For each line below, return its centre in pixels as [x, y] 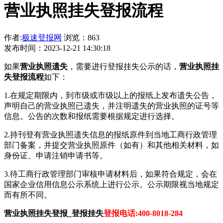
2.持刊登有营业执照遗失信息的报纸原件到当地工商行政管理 [111, 134]
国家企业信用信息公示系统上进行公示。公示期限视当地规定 [111, 184]
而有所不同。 [28, 195]
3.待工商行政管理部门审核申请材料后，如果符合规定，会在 [111, 174]
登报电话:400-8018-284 [143, 213]
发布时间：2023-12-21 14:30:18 [57, 48]
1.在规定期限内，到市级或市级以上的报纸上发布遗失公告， [111, 95]
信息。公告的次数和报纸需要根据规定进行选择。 [92, 116]
